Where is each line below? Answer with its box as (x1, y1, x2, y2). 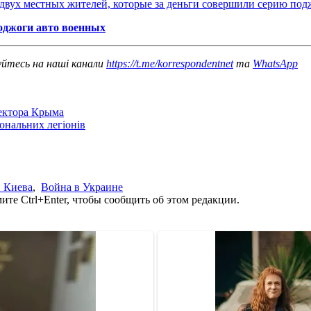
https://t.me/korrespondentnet (106, 57, 233, 69)
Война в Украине (41, 180, 123, 193)
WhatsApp (253, 57, 298, 69)
